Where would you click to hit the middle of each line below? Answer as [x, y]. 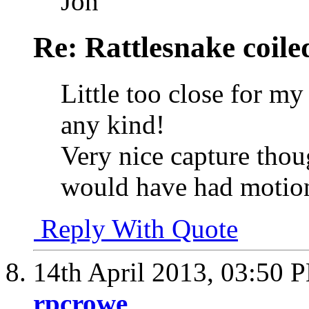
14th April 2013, [127, 272]
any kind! [113, 125]
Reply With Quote [136, 229]
